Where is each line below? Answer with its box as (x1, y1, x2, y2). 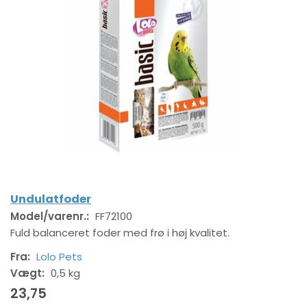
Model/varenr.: (10, 209, 92, 224)
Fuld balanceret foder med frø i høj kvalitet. (10, 225, 230, 241)
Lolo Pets (36, 249, 82, 264)
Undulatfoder (10, 191, 91, 208)
